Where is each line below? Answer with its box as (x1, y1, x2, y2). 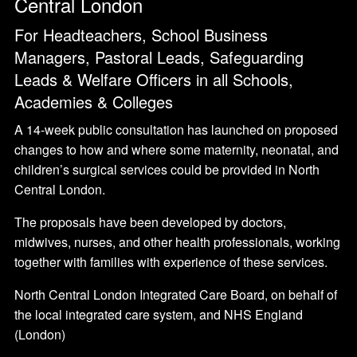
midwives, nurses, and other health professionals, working (14, 233, 340, 252)
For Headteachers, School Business (14, 23, 268, 47)
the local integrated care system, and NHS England (14, 305, 303, 324)
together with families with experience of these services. (14, 253, 328, 272)
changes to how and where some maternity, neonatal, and (14, 140, 339, 159)
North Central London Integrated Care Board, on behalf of (14, 285, 337, 304)
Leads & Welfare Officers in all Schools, (14, 68, 293, 92)
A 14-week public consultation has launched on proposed (14, 120, 338, 139)
